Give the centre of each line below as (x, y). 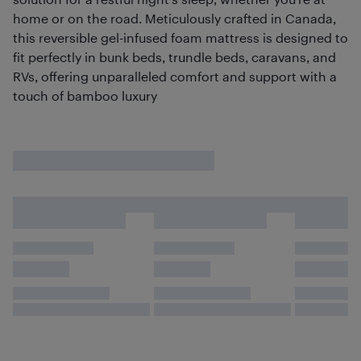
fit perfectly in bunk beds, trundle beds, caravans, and (174, 57)
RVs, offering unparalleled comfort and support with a (175, 77)
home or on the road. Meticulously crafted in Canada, (174, 19)
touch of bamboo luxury (85, 96)
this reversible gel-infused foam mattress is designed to (180, 38)
